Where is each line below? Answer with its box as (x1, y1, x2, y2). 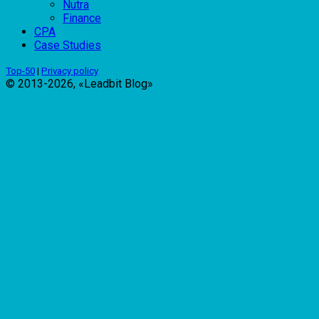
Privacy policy (41, 66, 98, 77)
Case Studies (34, 38, 101, 53)
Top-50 (6, 66, 35, 77)
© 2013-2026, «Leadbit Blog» (6, 77, 153, 91)
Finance (63, 11, 101, 26)
